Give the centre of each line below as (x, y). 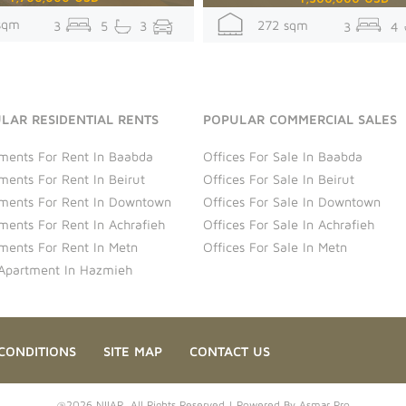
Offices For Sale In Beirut (279, 179)
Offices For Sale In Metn (275, 246)
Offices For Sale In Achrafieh (289, 224)
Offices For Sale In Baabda (283, 156)
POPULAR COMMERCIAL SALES (300, 119)
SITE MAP (133, 351)
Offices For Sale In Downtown (292, 201)
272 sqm (276, 24)
